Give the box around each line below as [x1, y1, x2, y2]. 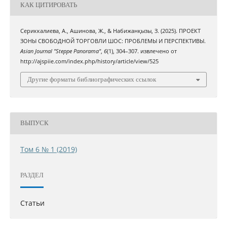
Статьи [20, 198, 45, 208]
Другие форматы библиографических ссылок [27, 75, 156, 83]
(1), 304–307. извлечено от [106, 48, 177, 55]
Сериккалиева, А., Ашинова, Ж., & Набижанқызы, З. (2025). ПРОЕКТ [20, 27, 201, 35]
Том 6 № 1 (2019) [20, 144, 77, 154]
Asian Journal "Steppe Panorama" [20, 48, 101, 55]
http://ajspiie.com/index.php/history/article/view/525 [20, 58, 159, 65]
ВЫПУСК [20, 119, 49, 127]
